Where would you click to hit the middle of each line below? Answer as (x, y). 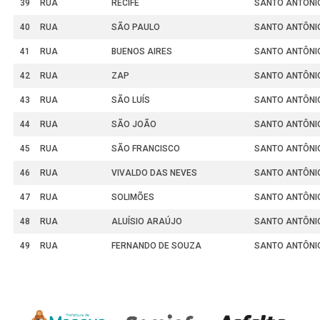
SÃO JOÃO (134, 125)
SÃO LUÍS (130, 100)
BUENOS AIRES (141, 52)
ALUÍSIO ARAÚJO (146, 222)
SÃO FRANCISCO (145, 149)
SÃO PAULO (135, 27)
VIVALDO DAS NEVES (154, 173)
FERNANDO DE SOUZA (156, 246)
